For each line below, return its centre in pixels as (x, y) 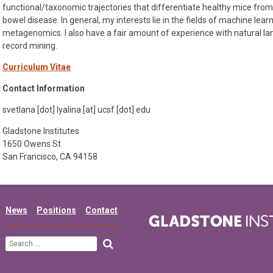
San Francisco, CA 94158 (50, 157)
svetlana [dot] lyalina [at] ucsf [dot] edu (76, 110)
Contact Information (44, 88)
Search (112, 242)
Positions (56, 210)
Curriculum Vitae (37, 67)
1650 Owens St (32, 144)
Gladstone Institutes (41, 131)
